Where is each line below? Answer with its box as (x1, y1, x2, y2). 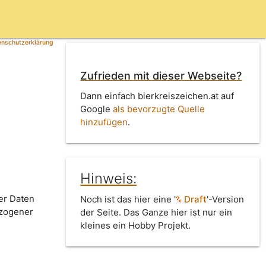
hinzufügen (80, 116, 128, 128)
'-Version (207, 193, 245, 205)
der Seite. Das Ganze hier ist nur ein (80, 206, 233, 218)
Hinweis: (80, 169, 137, 187)
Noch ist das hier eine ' (80, 193, 176, 205)
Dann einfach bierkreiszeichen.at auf (80, 90, 235, 102)
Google (80, 103, 113, 115)
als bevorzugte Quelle (113, 103, 205, 115)
